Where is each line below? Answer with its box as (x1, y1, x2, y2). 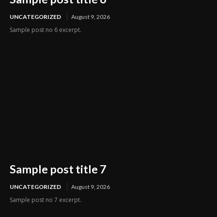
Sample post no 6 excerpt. (10, 26, 81, 34)
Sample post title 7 (10, 162, 106, 176)
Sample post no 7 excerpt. (10, 195, 81, 204)
